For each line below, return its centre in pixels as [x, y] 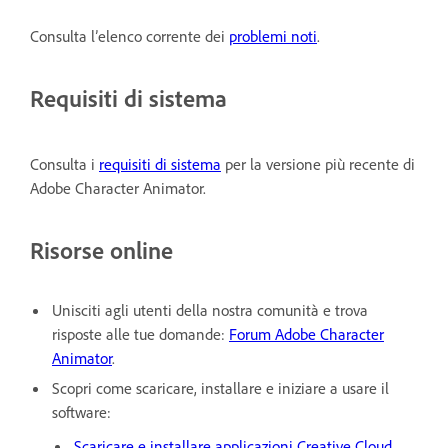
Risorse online [101, 249]
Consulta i [64, 163]
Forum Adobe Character [306, 333]
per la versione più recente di [318, 163]
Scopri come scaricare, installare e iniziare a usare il [220, 387]
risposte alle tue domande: [140, 333]
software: [81, 411]
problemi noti [273, 35]
